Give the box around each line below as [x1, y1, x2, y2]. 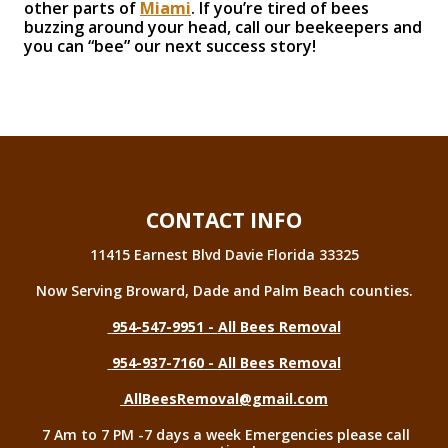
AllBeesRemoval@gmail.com [124, 389, 328, 409]
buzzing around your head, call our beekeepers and [24, 16, 422, 39]
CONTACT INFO [146, 206, 302, 235]
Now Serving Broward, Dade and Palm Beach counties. [35, 281, 413, 301]
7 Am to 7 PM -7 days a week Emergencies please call [42, 425, 410, 445]
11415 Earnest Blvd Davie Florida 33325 [89, 245, 359, 265]
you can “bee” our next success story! [24, 35, 316, 58]
